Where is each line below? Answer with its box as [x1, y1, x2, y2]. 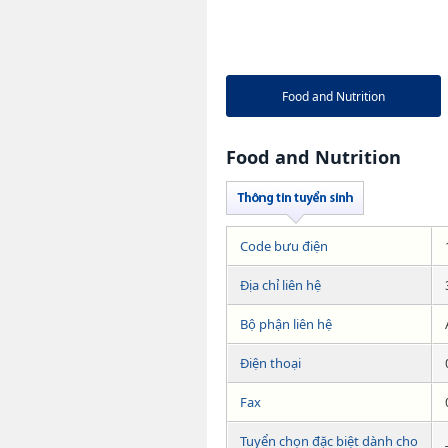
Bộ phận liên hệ [240, 315, 332, 334]
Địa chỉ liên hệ [240, 276, 321, 295]
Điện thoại [240, 354, 301, 373]
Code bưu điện [240, 237, 328, 256]
